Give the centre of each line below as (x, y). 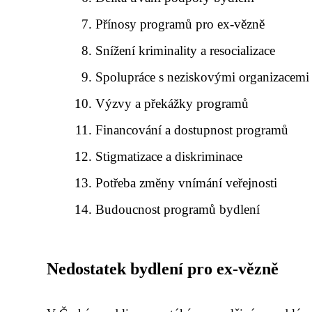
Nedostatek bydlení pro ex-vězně (163, 269)
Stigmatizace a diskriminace (169, 156)
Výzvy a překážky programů (172, 103)
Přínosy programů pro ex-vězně (180, 24)
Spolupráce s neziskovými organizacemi (203, 77)
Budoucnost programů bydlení (178, 209)
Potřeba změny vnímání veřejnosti (187, 183)
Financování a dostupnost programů (192, 130)
